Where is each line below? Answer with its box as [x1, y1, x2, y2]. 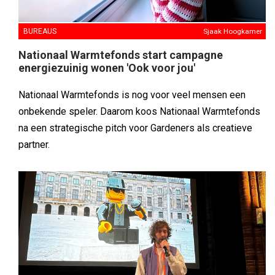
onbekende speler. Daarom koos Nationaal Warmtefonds [18, 105, 260, 117]
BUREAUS [23, 26, 56, 36]
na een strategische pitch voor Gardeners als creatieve [18, 122, 252, 134]
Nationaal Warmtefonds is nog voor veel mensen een [18, 88, 246, 101]
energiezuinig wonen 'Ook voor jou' [18, 61, 195, 74]
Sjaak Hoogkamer [203, 26, 262, 36]
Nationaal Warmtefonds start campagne [18, 48, 223, 61]
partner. [18, 138, 50, 150]
